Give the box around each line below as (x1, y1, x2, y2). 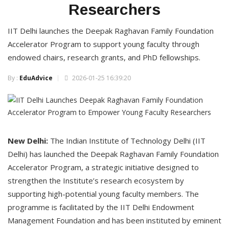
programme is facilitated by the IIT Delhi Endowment (8, 202, 194, 213)
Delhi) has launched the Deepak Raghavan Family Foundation (8, 149, 219, 159)
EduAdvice (19, 74, 53, 83)
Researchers (68, 1, 161, 18)
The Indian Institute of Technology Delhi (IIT (50, 135, 205, 146)
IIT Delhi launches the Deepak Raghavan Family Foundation (8, 26, 214, 36)
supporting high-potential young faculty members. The (8, 189, 199, 199)
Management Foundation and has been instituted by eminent (8, 215, 221, 226)
